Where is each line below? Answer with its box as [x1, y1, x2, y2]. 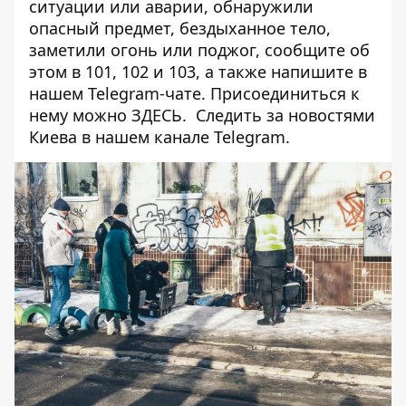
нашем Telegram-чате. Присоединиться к [29, 82, 360, 104]
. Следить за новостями [182, 104, 375, 126]
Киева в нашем [29, 126, 154, 148]
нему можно [29, 104, 131, 126]
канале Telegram [154, 126, 285, 148]
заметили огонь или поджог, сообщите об [29, 39, 370, 61]
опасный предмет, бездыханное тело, [29, 17, 331, 39]
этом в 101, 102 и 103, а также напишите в [29, 61, 367, 82]
